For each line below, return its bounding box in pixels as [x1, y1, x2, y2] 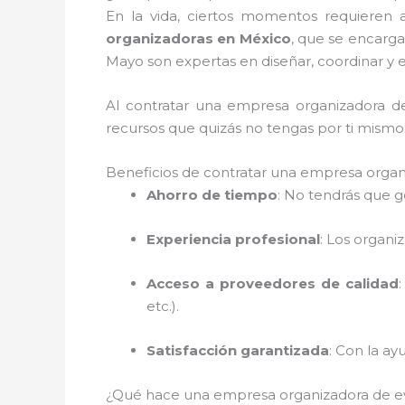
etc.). [146, 297, 179, 315]
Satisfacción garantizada [146, 341, 329, 359]
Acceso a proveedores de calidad [146, 274, 400, 292]
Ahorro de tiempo [146, 185, 278, 203]
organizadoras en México [106, 29, 291, 47]
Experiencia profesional [146, 230, 320, 248]
